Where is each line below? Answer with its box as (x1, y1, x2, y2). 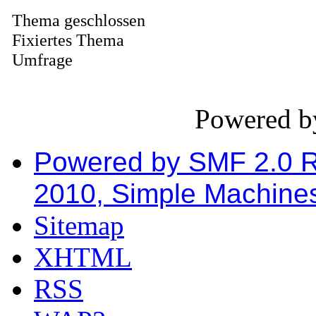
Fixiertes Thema (8, 30, 125, 49)
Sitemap (34, 209, 124, 241)
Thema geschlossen (8, 10, 146, 30)
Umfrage (8, 49, 73, 69)
